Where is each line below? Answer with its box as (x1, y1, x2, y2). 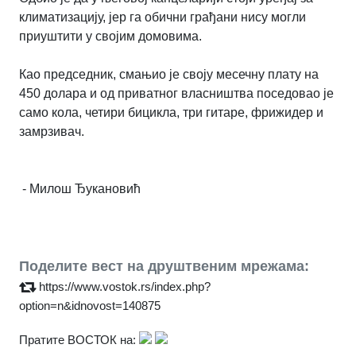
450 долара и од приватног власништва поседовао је (19, 86, 334, 100)
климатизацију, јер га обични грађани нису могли (19, 10, 306, 24)
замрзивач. (19, 124, 84, 138)
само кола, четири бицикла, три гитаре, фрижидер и (19, 105, 323, 119)
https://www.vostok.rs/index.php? (39, 279, 211, 293)
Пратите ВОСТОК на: (19, 332, 136, 346)
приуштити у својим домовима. (19, 29, 202, 43)
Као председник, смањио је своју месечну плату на (19, 67, 319, 81)
